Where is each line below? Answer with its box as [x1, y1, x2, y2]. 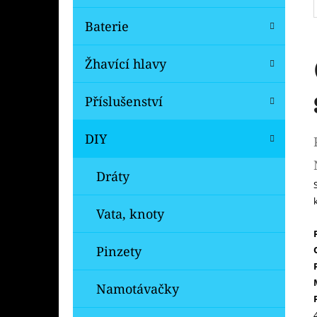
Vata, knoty [96, 204, 164, 222]
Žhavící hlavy [85, 54, 166, 72]
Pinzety [96, 242, 142, 260]
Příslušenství [85, 92, 163, 110]
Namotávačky [96, 279, 179, 297]
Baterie [85, 17, 129, 35]
